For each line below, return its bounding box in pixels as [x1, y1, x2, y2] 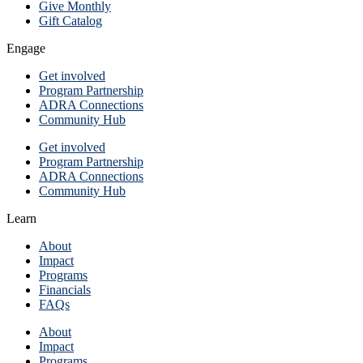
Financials [39, 283, 91, 297]
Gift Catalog [39, 14, 102, 28]
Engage [6, 41, 45, 56]
